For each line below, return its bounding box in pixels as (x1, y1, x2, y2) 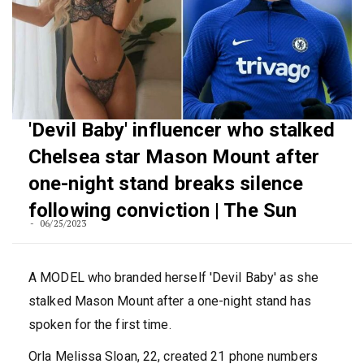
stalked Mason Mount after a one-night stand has (28, 293, 311, 310)
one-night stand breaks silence (28, 172, 304, 196)
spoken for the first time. (28, 317, 171, 333)
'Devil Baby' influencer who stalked (28, 119, 336, 142)
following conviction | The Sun (28, 199, 297, 223)
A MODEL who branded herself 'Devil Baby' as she (28, 270, 318, 286)
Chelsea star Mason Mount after (28, 145, 320, 169)
